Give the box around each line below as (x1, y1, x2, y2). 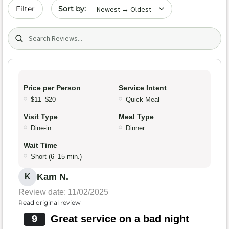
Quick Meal (126, 96, 159, 104)
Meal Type (119, 112, 154, 121)
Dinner (126, 124, 145, 132)
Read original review (18, 199, 81, 207)
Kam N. (37, 172, 68, 182)
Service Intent (119, 84, 167, 93)
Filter (16, 4, 35, 13)
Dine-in (31, 124, 51, 132)
